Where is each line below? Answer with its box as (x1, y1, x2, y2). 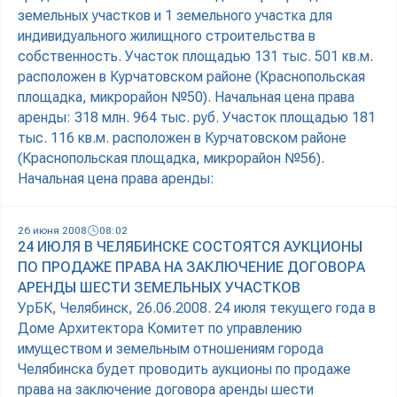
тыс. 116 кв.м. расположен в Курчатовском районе (18, 129, 346, 147)
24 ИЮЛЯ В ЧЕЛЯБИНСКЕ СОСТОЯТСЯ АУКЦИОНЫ (18, 238, 362, 256)
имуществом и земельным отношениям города (18, 340, 323, 358)
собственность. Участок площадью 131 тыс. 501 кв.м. (18, 48, 373, 66)
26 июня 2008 (18, 224, 87, 237)
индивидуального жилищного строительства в (18, 27, 315, 45)
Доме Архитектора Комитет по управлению (18, 320, 302, 338)
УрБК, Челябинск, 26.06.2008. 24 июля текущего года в (18, 300, 376, 317)
